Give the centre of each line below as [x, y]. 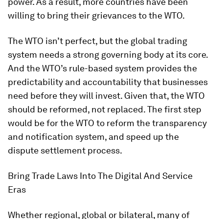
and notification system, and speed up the [93, 137]
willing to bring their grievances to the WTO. [96, 15]
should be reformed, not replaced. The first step [105, 109]
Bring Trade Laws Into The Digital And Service [100, 176]
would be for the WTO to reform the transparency [107, 123]
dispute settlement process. [65, 150]
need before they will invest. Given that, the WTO [106, 96]
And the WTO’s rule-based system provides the [102, 68]
